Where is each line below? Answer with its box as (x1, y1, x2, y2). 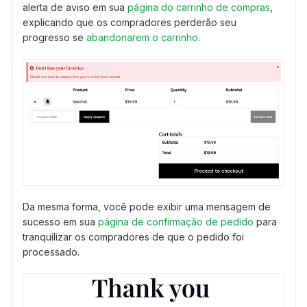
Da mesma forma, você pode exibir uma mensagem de (23, 200, 271, 212)
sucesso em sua (23, 215, 98, 228)
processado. (23, 245, 79, 258)
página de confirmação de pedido (98, 215, 254, 228)
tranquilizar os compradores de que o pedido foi (23, 230, 244, 243)
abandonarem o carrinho (86, 32, 198, 44)
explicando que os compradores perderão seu (23, 16, 236, 29)
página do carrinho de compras (127, 1, 270, 14)
